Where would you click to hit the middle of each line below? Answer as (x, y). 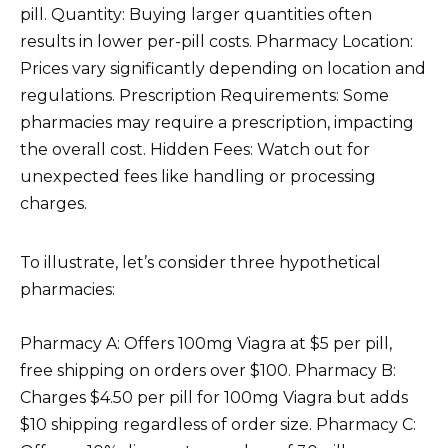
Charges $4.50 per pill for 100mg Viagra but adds (214, 397)
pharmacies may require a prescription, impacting (217, 122)
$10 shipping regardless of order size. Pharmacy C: (218, 424)
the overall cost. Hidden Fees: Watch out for (195, 149)
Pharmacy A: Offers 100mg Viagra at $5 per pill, (206, 343)
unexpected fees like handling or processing (198, 176)
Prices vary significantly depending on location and (223, 68)
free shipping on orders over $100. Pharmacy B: (208, 370)
